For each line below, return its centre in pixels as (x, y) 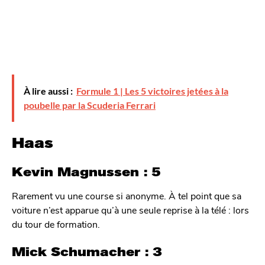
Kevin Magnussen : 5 (86, 172)
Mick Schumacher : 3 (87, 252)
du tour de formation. (56, 224)
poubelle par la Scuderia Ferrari (90, 105)
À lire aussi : (48, 91)
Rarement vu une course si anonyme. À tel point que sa (127, 195)
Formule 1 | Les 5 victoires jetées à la (152, 91)
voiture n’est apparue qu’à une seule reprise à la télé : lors (130, 209)
